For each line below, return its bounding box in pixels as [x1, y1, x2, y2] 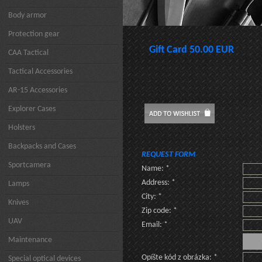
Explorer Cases [8, 105, 56, 113]
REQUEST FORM [142, 150, 195, 159]
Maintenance [8, 236, 52, 244]
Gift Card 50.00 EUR [149, 44, 234, 56]
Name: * [142, 164, 170, 173]
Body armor [8, 11, 47, 20]
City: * [142, 192, 162, 201]
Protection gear [8, 30, 60, 39]
